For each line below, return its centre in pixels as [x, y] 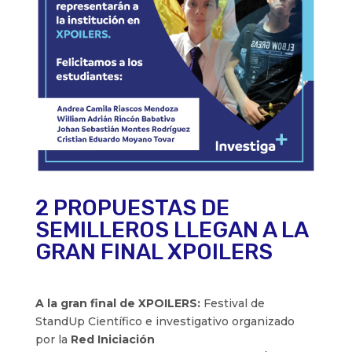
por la [53, 340]
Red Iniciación [112, 340]
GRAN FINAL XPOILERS [154, 252]
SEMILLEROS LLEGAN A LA [171, 230]
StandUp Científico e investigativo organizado [165, 322]
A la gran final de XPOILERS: [119, 304]
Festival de [234, 304]
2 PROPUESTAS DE [132, 208]
